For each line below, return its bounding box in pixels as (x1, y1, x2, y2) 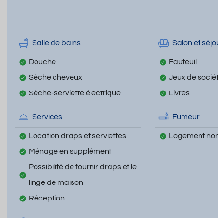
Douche (29, 57, 56, 66)
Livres (168, 89, 190, 97)
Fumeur (172, 113, 200, 121)
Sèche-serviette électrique (29, 89, 121, 97)
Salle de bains (32, 39, 81, 47)
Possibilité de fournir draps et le (29, 163, 137, 171)
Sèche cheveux (29, 73, 82, 81)
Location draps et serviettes (29, 131, 126, 140)
